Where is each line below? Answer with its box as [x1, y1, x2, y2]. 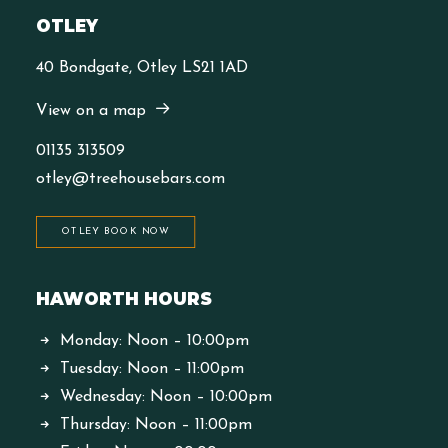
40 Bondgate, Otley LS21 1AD [36, 60, 248, 76]
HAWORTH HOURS [36, 289, 212, 309]
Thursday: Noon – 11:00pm [60, 417, 252, 433]
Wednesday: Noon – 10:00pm [60, 389, 272, 405]
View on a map [36, 103, 146, 119]
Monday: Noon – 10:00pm [60, 333, 249, 349]
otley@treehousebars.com [36, 171, 225, 187]
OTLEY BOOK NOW [61, 227, 170, 237]
